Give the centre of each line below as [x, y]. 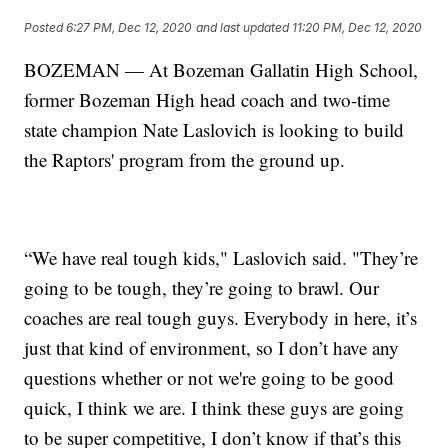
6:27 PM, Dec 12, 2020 [129, 28]
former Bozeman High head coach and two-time [207, 99]
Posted [45, 28]
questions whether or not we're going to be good [209, 377]
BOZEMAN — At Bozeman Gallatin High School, [221, 69]
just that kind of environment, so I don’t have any [212, 347]
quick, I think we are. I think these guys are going [214, 407]
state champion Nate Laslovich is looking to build [214, 129]
